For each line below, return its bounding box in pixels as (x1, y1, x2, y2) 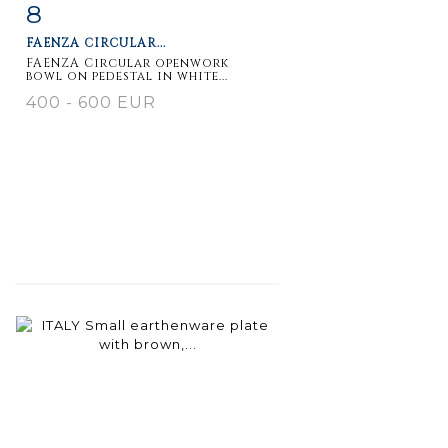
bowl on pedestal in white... (26, 67, 228, 84)
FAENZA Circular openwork (26, 54, 229, 71)
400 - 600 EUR (26, 92, 156, 112)
